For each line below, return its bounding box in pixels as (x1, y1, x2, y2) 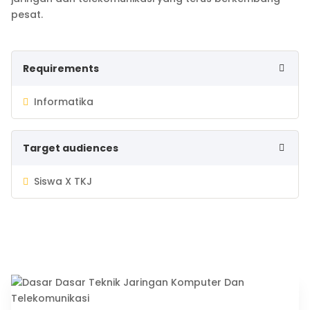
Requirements (23, 62, 99, 75)
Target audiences (23, 141, 118, 155)
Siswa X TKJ (34, 174, 92, 188)
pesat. (11, 8, 43, 21)
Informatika (34, 95, 93, 109)
